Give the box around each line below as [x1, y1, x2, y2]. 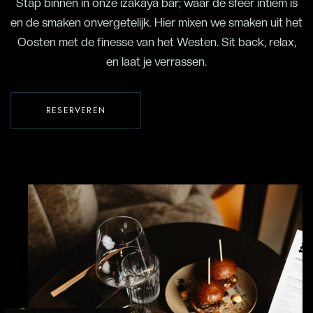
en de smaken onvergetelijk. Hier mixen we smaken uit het [10, 15, 303, 30]
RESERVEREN [46, 104, 105, 117]
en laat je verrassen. [106, 54, 207, 69]
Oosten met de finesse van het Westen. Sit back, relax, [17, 35, 296, 50]
